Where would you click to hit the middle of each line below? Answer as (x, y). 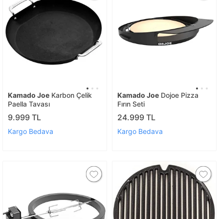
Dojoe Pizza (179, 95)
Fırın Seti (131, 104)
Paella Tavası (29, 104)
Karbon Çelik (71, 95)
